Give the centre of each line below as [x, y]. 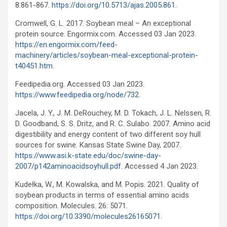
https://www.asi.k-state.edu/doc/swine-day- [88, 156]
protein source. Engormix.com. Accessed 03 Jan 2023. [106, 34]
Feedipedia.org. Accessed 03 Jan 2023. [80, 84]
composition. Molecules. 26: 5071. [71, 206]
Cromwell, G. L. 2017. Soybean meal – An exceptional [103, 23]
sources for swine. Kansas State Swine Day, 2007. [98, 145]
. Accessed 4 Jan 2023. [160, 166]
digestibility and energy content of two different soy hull [108, 134]
